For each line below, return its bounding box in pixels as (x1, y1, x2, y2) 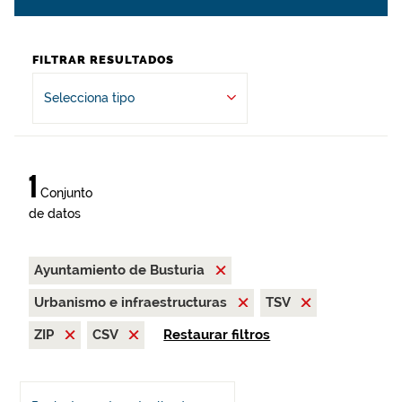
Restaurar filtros (163, 327, 271, 343)
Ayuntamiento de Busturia (34, 262, 208, 278)
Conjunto (37, 186, 92, 200)
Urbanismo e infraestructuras (34, 294, 231, 310)
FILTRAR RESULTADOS (32, 53, 174, 66)
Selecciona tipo (44, 91, 135, 105)
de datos (29, 206, 81, 221)
